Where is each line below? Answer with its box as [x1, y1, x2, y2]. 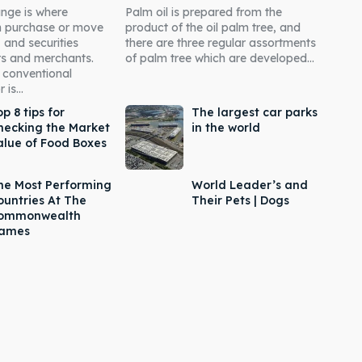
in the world [192, 120, 261, 136]
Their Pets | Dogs [192, 193, 290, 208]
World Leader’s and [192, 178, 309, 193]
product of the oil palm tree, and [124, 20, 301, 36]
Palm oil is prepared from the [124, 5, 282, 20]
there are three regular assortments [124, 36, 316, 51]
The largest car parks [192, 105, 318, 120]
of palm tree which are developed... [124, 51, 314, 66]
